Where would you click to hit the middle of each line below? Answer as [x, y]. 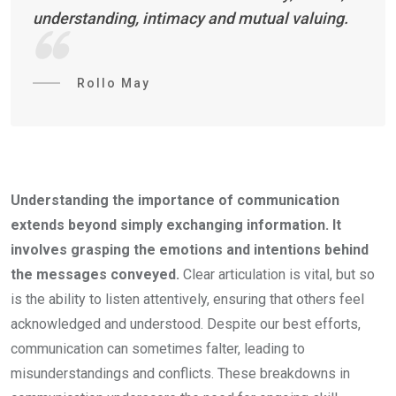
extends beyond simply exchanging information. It [176, 225]
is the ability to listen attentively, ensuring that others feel [187, 299]
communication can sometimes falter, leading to [158, 349]
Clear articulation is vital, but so [277, 274]
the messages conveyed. [95, 274]
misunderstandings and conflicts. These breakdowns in [180, 373]
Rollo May [114, 83]
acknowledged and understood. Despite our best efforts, [186, 324]
